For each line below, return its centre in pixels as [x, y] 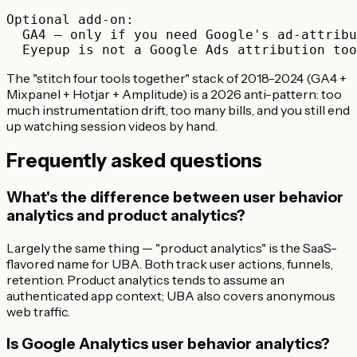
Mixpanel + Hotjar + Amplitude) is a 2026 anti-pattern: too [174, 94]
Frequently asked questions [134, 161]
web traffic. [38, 312]
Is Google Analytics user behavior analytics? [168, 343]
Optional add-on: [70, 19]
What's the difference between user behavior [175, 198]
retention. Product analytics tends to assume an [145, 280]
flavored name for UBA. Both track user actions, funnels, [170, 264]
